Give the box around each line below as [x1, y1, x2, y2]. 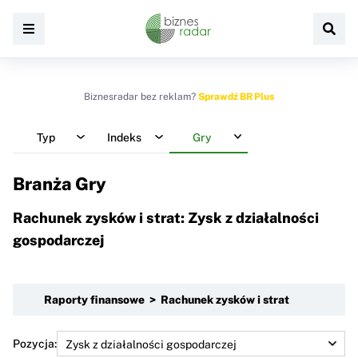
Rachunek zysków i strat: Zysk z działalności [13, 209, 319, 226]
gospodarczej [13, 231, 104, 249]
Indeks [106, 130, 141, 144]
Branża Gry [13, 173, 106, 194]
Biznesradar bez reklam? [84, 91, 198, 102]
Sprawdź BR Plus [198, 91, 274, 102]
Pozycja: [13, 336, 57, 350]
